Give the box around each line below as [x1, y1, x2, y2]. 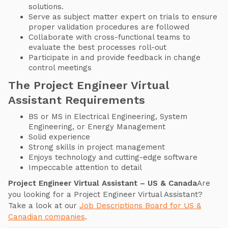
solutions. [28, 2, 64, 12]
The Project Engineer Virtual [8, 79, 169, 92]
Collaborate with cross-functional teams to [28, 33, 190, 42]
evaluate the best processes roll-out [28, 43, 166, 52]
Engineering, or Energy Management [28, 122, 165, 132]
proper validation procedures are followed [28, 22, 189, 32]
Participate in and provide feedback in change [28, 53, 201, 63]
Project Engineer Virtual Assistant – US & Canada [8, 179, 197, 188]
